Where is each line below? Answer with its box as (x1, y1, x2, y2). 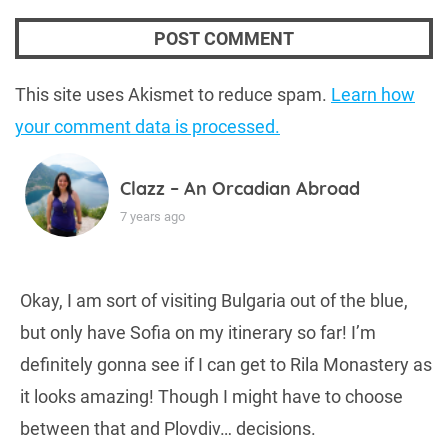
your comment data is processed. (15, 116, 280, 138)
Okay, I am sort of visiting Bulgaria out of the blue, (20, 290, 408, 312)
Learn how (331, 84, 415, 106)
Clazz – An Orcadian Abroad (120, 177, 360, 201)
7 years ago (120, 209, 185, 225)
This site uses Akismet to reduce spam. (15, 84, 331, 106)
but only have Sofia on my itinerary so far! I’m (20, 322, 376, 344)
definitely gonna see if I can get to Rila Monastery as (20, 354, 432, 376)
